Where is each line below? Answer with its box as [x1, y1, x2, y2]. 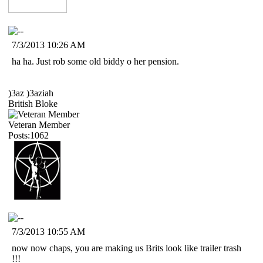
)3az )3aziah [8, 87, 53, 98]
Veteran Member [8, 119, 70, 130]
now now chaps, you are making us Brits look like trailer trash [12, 242, 241, 253]
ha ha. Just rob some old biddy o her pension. [12, 56, 179, 66]
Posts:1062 [8, 130, 49, 140]
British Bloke [8, 98, 58, 109]
